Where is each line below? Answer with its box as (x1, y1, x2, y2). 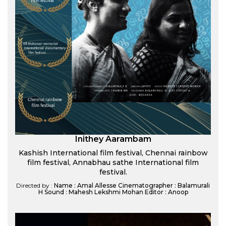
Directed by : (16, 182, 54, 189)
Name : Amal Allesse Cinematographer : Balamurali (54, 182, 210, 189)
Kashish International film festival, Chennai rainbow (18, 148, 208, 157)
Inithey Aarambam (75, 134, 151, 144)
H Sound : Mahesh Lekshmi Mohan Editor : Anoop (38, 188, 188, 196)
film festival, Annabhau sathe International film (27, 158, 199, 167)
